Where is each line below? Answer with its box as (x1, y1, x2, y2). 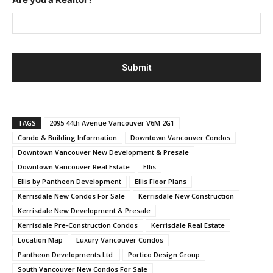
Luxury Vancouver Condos (76, 235, 163, 244)
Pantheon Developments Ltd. (18, 249, 115, 259)
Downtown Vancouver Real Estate (18, 161, 130, 171)
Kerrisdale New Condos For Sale (18, 191, 125, 200)
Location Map (18, 235, 63, 244)
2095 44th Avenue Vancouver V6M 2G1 (49, 118, 174, 127)
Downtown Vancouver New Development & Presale (18, 147, 189, 157)
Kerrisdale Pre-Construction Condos (18, 220, 138, 230)
